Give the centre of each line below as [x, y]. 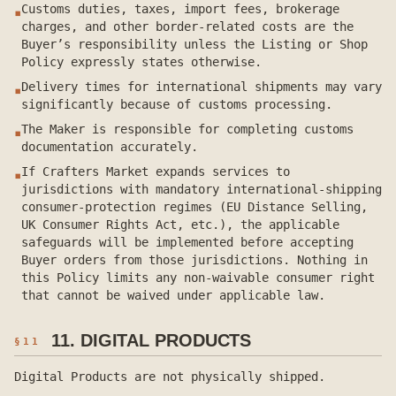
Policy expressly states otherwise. [141, 62]
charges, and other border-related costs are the [187, 27]
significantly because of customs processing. [177, 104]
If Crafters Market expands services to [156, 171]
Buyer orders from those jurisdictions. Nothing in [194, 260]
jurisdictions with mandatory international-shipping [202, 189]
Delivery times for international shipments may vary [202, 87]
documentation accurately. [110, 147]
